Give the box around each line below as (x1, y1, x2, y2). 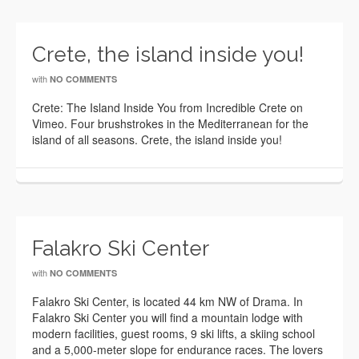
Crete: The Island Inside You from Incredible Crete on (32, 99, 303, 115)
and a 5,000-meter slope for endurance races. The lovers (32, 341, 323, 357)
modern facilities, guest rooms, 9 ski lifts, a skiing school (32, 325, 315, 341)
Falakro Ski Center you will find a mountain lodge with (32, 309, 303, 325)
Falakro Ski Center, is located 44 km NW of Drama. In (32, 293, 303, 309)
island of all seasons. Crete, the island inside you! (32, 131, 282, 147)
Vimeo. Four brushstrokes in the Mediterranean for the (32, 115, 309, 131)
